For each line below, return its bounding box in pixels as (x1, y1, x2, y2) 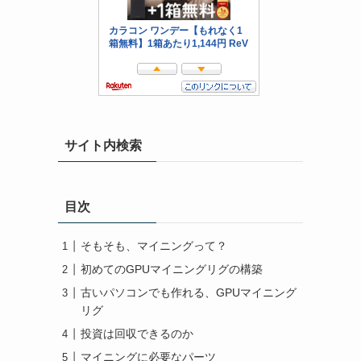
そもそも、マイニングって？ (81, 239, 227, 252)
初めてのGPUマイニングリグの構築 (81, 263, 263, 276)
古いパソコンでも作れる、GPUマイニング (81, 286, 297, 299)
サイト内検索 (64, 139, 142, 152)
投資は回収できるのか (81, 327, 193, 340)
